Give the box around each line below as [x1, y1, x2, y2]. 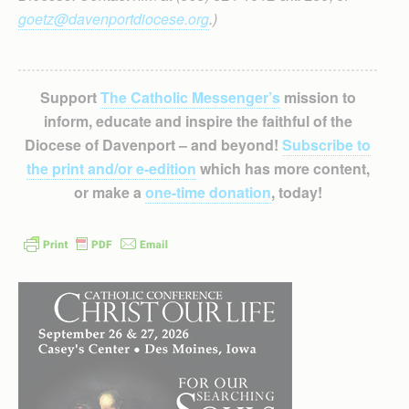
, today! [270, 182, 322, 203]
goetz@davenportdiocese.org [18, 8, 209, 29]
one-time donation [144, 182, 271, 203]
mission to [279, 87, 356, 108]
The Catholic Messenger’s [100, 87, 280, 108]
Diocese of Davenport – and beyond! [25, 134, 282, 155]
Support [39, 87, 100, 108]
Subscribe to [282, 134, 371, 155]
